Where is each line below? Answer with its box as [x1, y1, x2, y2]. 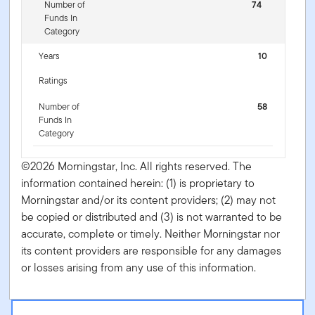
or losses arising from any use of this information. [21, 259, 257, 276]
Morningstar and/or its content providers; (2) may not [21, 191, 276, 208]
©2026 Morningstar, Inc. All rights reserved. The [21, 157, 252, 174]
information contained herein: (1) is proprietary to [21, 174, 255, 191]
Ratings [39, 73, 68, 87]
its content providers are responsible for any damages [21, 242, 282, 259]
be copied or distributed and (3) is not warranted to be [21, 208, 283, 225]
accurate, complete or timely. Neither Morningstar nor [21, 225, 281, 242]
